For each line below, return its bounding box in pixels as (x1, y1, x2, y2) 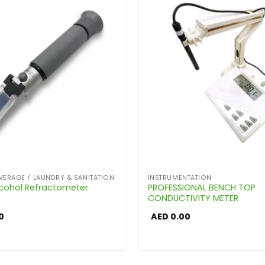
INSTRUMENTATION (147, 173, 212, 182)
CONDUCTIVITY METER (147, 192, 238, 205)
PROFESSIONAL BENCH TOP (147, 182, 256, 194)
